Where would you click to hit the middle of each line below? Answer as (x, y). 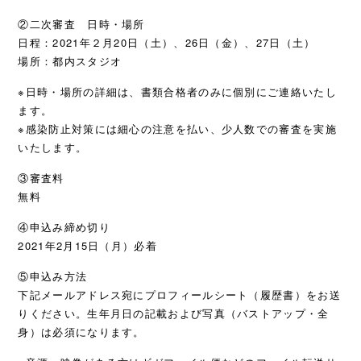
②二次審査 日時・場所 (81, 24)
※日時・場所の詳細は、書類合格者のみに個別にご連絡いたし (177, 91)
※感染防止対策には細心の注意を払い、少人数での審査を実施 (177, 129)
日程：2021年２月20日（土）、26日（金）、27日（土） (167, 42)
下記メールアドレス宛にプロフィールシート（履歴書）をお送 (179, 295)
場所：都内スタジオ (70, 61)
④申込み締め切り (64, 227)
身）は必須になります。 (81, 332)
